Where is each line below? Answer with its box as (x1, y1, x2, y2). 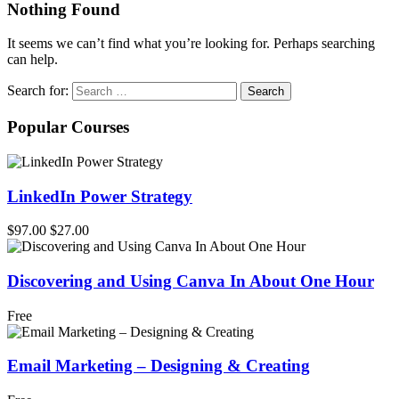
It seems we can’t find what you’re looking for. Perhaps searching (7, 36, 375, 52)
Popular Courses (7, 118, 129, 137)
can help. (7, 52, 58, 68)
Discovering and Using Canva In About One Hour (7, 272, 374, 291)
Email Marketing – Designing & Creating (7, 356, 310, 376)
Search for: (7, 83, 69, 99)
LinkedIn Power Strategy (7, 186, 192, 206)
